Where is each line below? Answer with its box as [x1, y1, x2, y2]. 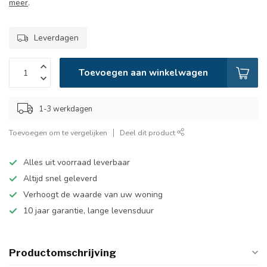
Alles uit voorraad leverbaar [23, 157, 130, 168]
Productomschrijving [9, 247, 116, 259]
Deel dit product [120, 128, 177, 138]
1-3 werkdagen [39, 103, 92, 114]
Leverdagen [34, 32, 79, 44]
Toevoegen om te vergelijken [9, 128, 107, 138]
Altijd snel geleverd [23, 173, 97, 184]
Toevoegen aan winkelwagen [79, 66, 208, 79]
